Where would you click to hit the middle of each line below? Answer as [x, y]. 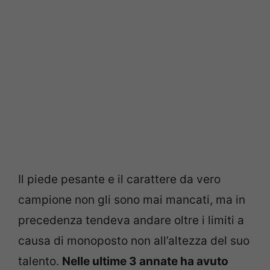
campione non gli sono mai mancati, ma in [132, 199]
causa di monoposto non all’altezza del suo [134, 240]
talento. [40, 261]
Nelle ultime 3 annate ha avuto [145, 261]
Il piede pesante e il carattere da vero [119, 179]
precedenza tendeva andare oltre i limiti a [131, 220]
